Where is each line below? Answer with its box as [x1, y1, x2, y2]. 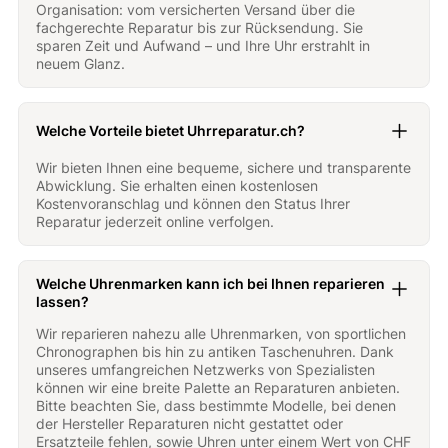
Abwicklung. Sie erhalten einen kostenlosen [36, 177, 319, 195]
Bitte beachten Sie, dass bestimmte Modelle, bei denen [36, 397, 397, 415]
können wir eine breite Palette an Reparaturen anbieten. [36, 379, 401, 397]
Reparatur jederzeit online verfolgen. [36, 213, 275, 231]
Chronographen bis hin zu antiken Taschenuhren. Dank [36, 343, 395, 361]
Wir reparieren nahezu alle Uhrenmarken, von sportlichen [36, 325, 407, 343]
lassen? [36, 293, 90, 311]
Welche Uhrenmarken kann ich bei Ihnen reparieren [36, 275, 386, 293]
